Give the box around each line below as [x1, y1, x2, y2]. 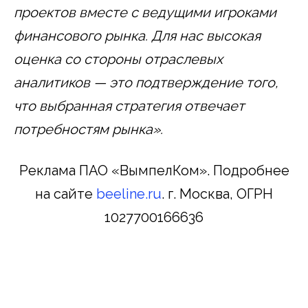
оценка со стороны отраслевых [14, 51, 223, 68]
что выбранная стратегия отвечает [14, 98, 245, 115]
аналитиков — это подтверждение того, [14, 74, 278, 91]
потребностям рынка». [14, 121, 163, 138]
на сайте [35, 186, 96, 203]
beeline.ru [96, 186, 162, 203]
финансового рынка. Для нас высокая [14, 27, 261, 45]
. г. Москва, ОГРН [162, 186, 273, 203]
